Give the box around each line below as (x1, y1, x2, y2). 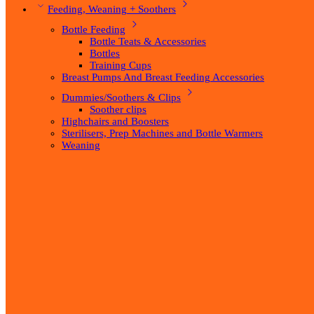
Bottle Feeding (62, 24, 125, 36)
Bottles (90, 48, 120, 60)
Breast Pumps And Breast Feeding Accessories (62, 71, 264, 83)
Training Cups (90, 60, 151, 71)
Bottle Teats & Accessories (90, 36, 206, 48)
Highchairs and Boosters (62, 116, 169, 128)
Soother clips (90, 104, 146, 116)
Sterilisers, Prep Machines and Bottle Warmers (62, 128, 263, 139)
